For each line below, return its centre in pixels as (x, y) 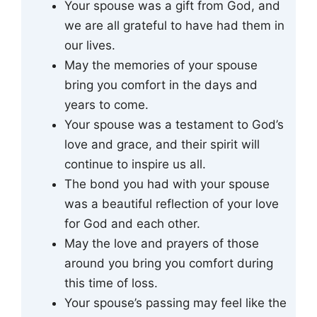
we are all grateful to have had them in (174, 25)
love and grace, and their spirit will (162, 144)
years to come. (106, 104)
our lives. (90, 45)
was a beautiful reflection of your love (172, 203)
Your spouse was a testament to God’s (174, 124)
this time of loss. (111, 283)
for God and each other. (132, 223)
